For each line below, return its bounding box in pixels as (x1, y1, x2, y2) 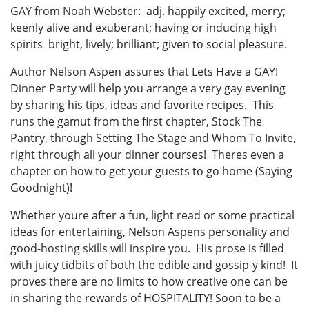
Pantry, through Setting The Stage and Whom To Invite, (10, 130, 296, 146)
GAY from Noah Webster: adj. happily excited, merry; (10, 3, 286, 19)
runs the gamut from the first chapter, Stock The (10, 113, 262, 129)
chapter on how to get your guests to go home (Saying (10, 163, 292, 179)
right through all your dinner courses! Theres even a (10, 146, 284, 162)
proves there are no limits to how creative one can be (10, 273, 288, 289)
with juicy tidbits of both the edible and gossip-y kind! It (10, 257, 298, 272)
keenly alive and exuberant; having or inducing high (10, 19, 277, 35)
